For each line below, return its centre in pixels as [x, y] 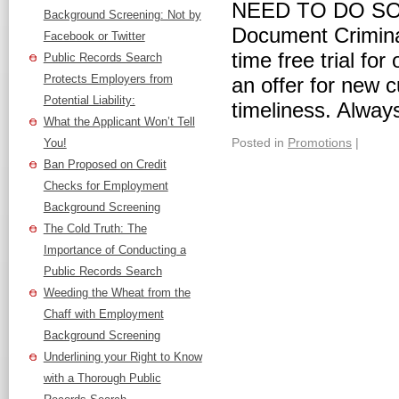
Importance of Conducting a [114, 250]
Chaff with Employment [103, 314]
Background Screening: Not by [122, 15]
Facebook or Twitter [94, 36]
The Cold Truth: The [95, 228]
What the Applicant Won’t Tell [119, 122]
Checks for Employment [106, 186]
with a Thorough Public [102, 378]
